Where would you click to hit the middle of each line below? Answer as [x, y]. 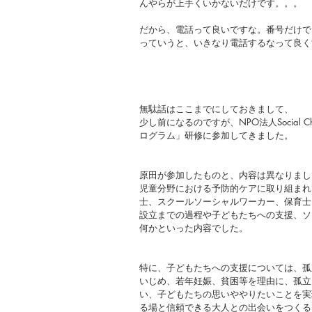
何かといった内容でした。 [194, 228]
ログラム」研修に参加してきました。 [216, 135]
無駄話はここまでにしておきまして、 [216, 109]
